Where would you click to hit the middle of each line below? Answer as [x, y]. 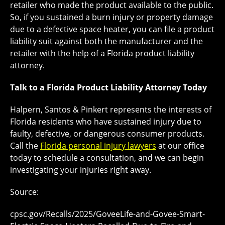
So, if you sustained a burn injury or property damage [111, 17]
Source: [24, 192]
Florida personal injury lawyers [98, 146]
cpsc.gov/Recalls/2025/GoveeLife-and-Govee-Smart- [107, 214]
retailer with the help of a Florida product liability [102, 53]
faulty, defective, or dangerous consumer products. [107, 134]
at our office [180, 146]
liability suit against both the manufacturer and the [106, 41]
